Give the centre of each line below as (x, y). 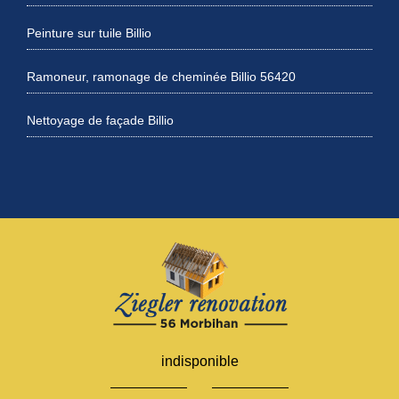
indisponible (199, 361)
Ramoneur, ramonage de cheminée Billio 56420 (161, 76)
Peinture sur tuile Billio (89, 33)
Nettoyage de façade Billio (100, 120)
